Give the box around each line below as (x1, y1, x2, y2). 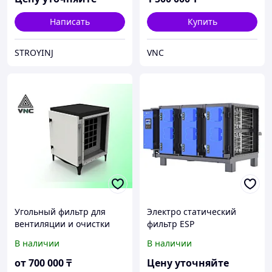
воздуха (15, 230, 47, 242)
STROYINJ (15, 47, 53, 59)
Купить (187, 16, 217, 28)
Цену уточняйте (147, 256, 229, 270)
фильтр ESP (147, 218, 194, 230)
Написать (50, 16, 90, 28)
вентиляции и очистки (15, 218, 110, 230)
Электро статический (147, 206, 236, 218)
